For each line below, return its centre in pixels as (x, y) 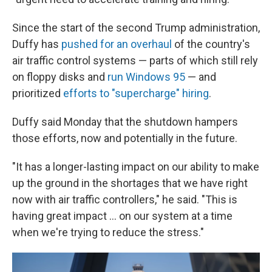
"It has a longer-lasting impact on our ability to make (136, 167)
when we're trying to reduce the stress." (108, 232)
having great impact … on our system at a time (122, 216)
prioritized (38, 93)
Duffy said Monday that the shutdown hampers (125, 122)
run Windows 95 (146, 77)
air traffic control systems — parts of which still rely (135, 60)
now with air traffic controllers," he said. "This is (125, 199)
